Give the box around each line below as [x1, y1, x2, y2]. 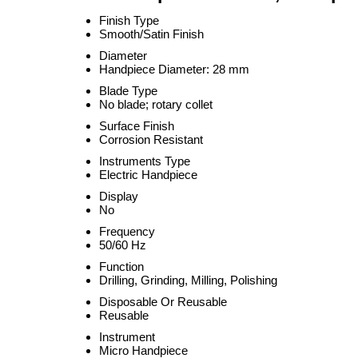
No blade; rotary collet [99, 97, 213, 111]
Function [99, 260, 144, 273]
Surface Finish [99, 119, 174, 133]
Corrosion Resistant [99, 133, 203, 146]
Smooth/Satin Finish [99, 27, 204, 41]
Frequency [99, 225, 155, 238]
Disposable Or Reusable [99, 295, 227, 308]
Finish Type [99, 14, 159, 27]
